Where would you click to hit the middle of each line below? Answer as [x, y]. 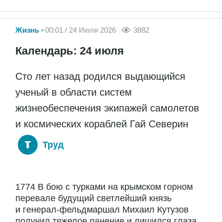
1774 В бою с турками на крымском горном [104, 187]
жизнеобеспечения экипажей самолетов [107, 108]
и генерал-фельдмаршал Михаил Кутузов [102, 210]
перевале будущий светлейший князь [93, 198]
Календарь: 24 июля [70, 51]
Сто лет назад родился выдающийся [100, 77]
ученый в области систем [74, 92]
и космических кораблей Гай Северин [102, 124]
